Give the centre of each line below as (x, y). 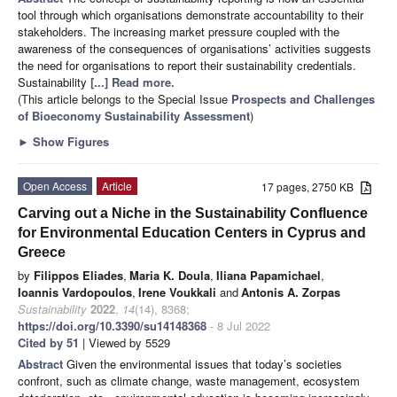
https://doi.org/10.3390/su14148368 (112, 325)
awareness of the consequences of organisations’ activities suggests (195, 48)
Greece (42, 252)
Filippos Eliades (78, 275)
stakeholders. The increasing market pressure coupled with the (179, 31)
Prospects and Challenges (303, 98)
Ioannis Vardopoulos (75, 292)
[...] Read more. (132, 82)
